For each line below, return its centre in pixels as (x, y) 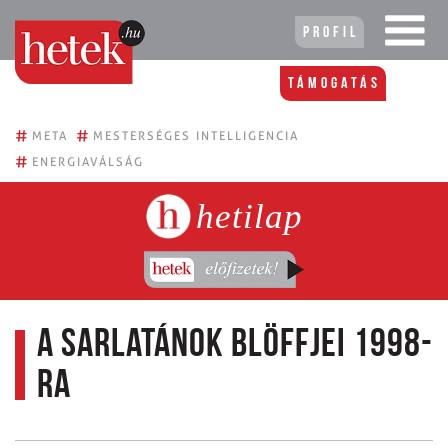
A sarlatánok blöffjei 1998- (235, 345)
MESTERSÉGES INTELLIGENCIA (196, 135)
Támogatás (334, 84)
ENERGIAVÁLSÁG (88, 161)
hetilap (249, 216)
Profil (331, 33)
